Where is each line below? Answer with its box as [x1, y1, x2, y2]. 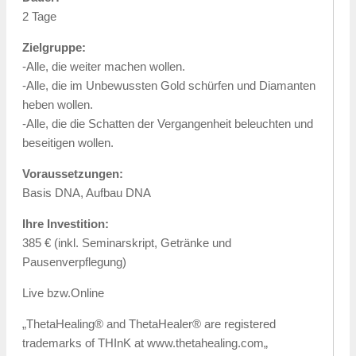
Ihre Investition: [22, 217, 109, 230]
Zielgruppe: [22, 41, 86, 54]
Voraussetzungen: [22, 167, 123, 180]
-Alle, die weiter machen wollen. [22, 60, 185, 73]
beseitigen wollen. [22, 136, 114, 149]
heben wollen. [22, 98, 93, 111]
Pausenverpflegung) [22, 255, 126, 269]
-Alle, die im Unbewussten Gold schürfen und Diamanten [22, 79, 315, 92]
